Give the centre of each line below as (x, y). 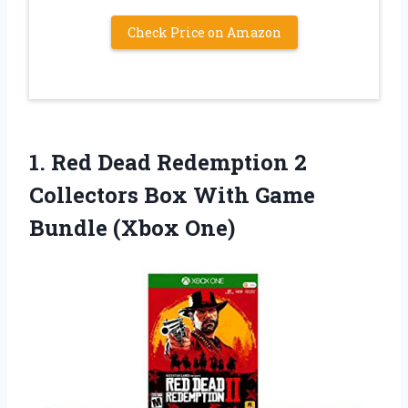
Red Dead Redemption (170, 162)
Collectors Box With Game (172, 194)
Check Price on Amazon (204, 32)
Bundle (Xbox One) (132, 227)
